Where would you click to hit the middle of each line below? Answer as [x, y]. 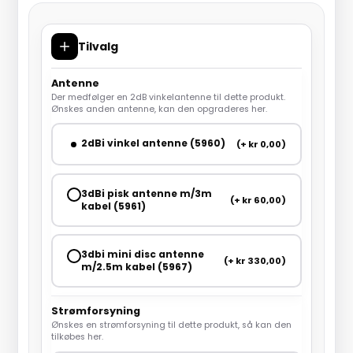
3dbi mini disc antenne [142, 255]
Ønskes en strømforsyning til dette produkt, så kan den [171, 325]
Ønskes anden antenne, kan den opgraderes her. [159, 109]
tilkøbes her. [77, 337]
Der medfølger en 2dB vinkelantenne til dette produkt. [168, 97]
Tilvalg [98, 46]
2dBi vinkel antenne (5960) [153, 143]
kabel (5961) [113, 206]
